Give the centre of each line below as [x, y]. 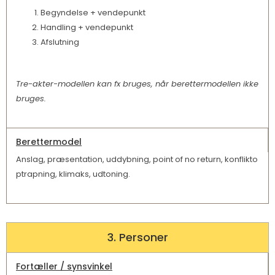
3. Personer [137, 238]
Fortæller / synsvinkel [64, 267]
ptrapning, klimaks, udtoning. [73, 174]
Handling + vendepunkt [87, 28]
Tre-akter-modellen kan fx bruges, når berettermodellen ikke [137, 84]
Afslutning [60, 42]
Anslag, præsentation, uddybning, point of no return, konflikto [137, 160]
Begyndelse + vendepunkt [93, 13]
